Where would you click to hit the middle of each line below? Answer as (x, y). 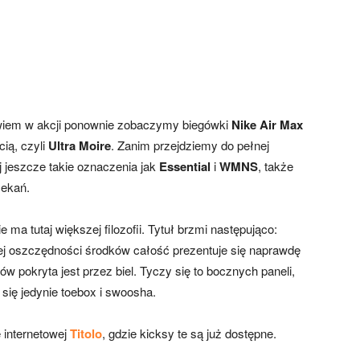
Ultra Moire (80, 145)
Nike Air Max (267, 124)
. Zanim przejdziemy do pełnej (190, 145)
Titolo (86, 333)
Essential (185, 166)
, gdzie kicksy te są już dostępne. (189, 333)
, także (276, 166)
